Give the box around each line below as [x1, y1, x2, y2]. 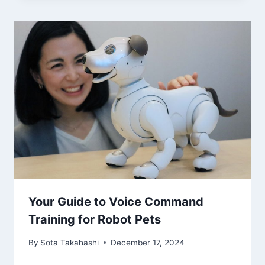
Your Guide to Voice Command [28, 195, 203, 209]
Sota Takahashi [40, 237, 99, 247]
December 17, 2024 [111, 237, 185, 247]
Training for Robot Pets [28, 212, 161, 227]
